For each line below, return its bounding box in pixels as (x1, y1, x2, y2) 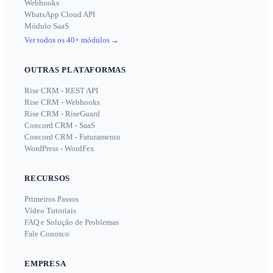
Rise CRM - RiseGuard (24, 108, 100, 118)
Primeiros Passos (24, 194, 79, 204)
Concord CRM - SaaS (24, 120, 95, 130)
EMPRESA (24, 258, 66, 268)
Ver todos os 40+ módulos (24, 35, 110, 44)
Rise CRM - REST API (24, 85, 98, 95)
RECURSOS (24, 173, 71, 183)
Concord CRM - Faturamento (24, 132, 121, 141)
